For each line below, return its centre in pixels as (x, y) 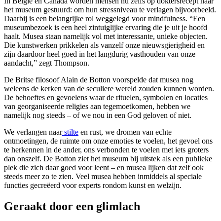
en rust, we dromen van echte (125, 132)
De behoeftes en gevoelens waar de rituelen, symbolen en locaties (106, 97)
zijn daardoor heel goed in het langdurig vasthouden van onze (100, 54)
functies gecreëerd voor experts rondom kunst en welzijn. (93, 185)
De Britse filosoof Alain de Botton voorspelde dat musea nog (99, 79)
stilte (70, 132)
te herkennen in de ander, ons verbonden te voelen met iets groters (106, 149)
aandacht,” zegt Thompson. (47, 63)
